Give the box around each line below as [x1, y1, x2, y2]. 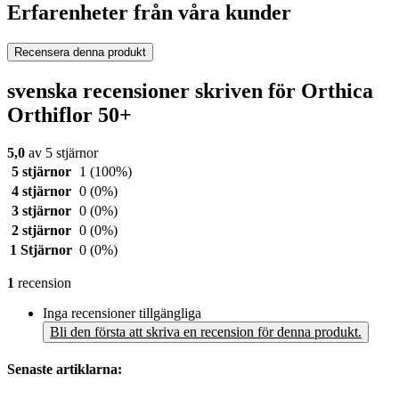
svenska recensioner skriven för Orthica [7, 79, 373, 103]
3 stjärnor [11, 203, 71, 219]
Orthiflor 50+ [7, 103, 132, 127]
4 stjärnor [11, 183, 71, 199]
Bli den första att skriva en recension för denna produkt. [50, 324, 362, 340]
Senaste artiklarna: [7, 362, 122, 378]
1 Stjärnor [10, 242, 72, 258]
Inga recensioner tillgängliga [43, 305, 201, 322]
